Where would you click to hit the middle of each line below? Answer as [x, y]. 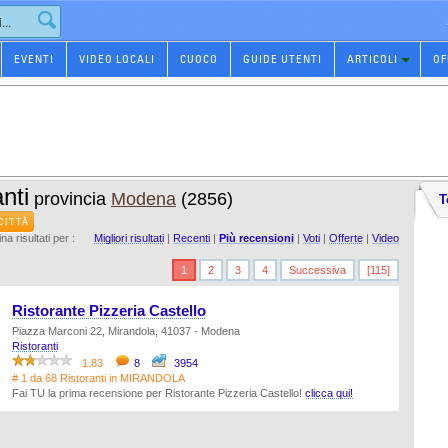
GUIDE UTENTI [282, 59]
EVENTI [33, 59]
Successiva [317, 270]
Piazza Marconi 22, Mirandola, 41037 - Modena [126, 331]
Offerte [346, 238]
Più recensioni [256, 238]
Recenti [191, 238]
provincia [70, 199]
